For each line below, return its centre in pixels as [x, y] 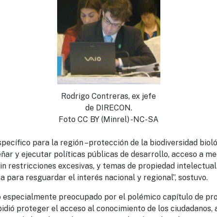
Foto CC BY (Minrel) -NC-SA [108, 119]
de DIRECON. [108, 108]
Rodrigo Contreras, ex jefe [108, 96]
